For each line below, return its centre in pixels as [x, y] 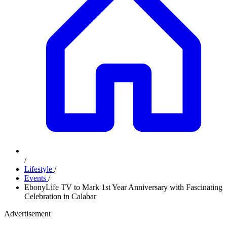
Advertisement [27, 214]
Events [36, 178]
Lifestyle [39, 169]
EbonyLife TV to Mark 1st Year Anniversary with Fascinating [123, 187]
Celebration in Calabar [60, 196]
